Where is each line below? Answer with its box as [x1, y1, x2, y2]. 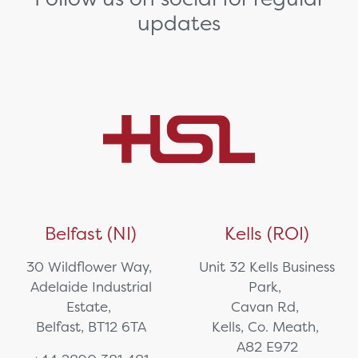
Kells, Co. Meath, [211, 318, 323, 336]
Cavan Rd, [231, 298, 304, 316]
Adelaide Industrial [30, 278, 152, 296]
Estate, [66, 298, 116, 316]
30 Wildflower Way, [26, 258, 156, 276]
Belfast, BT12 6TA [35, 318, 146, 336]
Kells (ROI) [225, 222, 310, 245]
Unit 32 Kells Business [199, 258, 336, 276]
